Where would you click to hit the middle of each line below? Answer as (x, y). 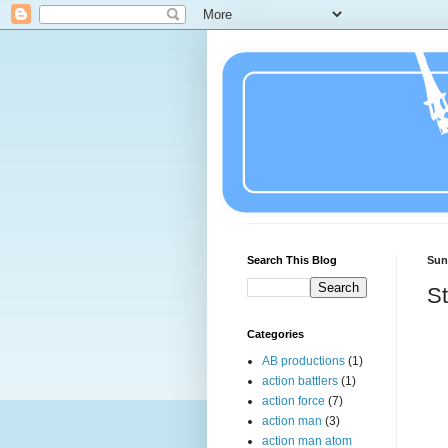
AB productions (303, 361)
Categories (275, 334)
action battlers (300, 381)
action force (293, 401)
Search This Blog (292, 260)
